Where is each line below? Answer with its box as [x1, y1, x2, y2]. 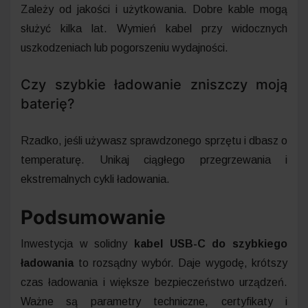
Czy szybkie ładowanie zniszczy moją [21, 76, 287, 93]
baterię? [21, 95, 75, 112]
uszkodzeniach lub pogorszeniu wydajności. [21, 41, 228, 54]
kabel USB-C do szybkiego [134, 237, 287, 250]
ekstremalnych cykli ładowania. [21, 173, 170, 185]
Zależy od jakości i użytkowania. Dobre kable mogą [21, 3, 287, 15]
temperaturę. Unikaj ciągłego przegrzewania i [21, 153, 287, 166]
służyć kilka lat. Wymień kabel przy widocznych [21, 22, 287, 34]
